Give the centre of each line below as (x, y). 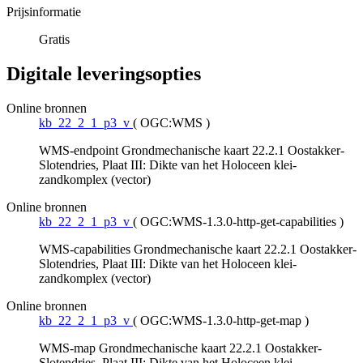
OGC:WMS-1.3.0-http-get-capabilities (238, 222)
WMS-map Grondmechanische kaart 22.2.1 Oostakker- (180, 348)
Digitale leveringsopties (104, 74)
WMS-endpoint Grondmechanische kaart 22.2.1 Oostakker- (192, 151)
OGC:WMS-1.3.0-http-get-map (221, 321)
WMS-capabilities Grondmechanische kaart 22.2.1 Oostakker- (198, 250)
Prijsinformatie (44, 12)
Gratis (54, 40)
